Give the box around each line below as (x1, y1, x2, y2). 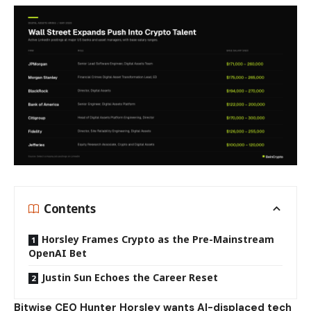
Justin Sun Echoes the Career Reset (42, 270, 218, 284)
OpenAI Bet (28, 246, 87, 260)
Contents (44, 201, 96, 217)
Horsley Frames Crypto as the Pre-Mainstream (42, 232, 274, 246)
